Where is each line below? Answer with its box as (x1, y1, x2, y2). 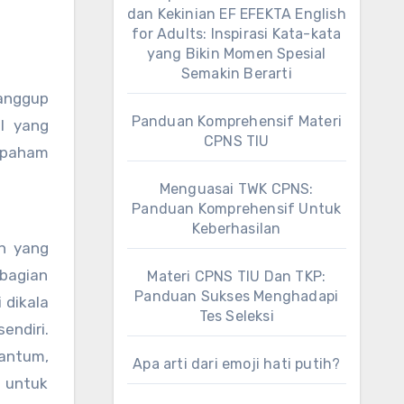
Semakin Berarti (180, 65, 292, 82)
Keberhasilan (192, 220, 281, 237)
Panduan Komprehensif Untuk (132, 200, 342, 217)
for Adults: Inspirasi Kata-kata (132, 25, 342, 42)
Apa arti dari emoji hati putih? (133, 355, 341, 372)
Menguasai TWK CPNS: (159, 180, 314, 197)
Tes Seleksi (198, 308, 274, 325)
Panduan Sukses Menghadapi (134, 288, 339, 305)
